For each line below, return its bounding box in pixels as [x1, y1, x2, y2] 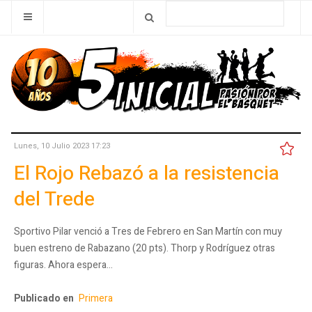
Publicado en [14, 290, 74, 306]
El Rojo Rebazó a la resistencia [14, 159, 279, 188]
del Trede [14, 185, 95, 214]
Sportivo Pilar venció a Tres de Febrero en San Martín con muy [14, 224, 282, 239]
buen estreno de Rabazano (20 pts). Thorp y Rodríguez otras [14, 240, 275, 256]
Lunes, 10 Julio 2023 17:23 [14, 139, 110, 152]
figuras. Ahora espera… [14, 257, 113, 272]
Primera [79, 290, 113, 306]
